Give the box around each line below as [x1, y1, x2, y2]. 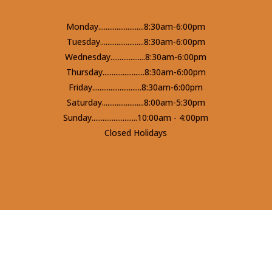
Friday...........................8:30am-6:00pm [69, 81, 203, 93]
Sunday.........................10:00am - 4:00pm [63, 111, 209, 123]
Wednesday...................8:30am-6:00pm [65, 50, 207, 63]
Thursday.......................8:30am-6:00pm [66, 66, 206, 78]
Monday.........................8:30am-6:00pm [66, 20, 206, 32]
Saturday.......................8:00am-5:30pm [66, 96, 205, 108]
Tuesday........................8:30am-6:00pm [66, 35, 205, 47]
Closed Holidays [104, 126, 168, 138]
